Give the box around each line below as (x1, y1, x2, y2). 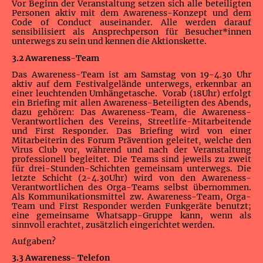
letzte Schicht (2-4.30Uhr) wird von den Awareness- (12, 172, 251, 183)
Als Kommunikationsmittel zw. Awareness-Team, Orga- (12, 191, 251, 202)
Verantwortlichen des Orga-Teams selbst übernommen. (12, 181, 251, 193)
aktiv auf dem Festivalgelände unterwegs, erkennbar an (12, 78, 251, 89)
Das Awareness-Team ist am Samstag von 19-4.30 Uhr (12, 69, 251, 80)
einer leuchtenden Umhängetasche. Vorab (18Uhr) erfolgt (12, 87, 251, 99)
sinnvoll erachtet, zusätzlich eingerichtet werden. (12, 219, 217, 230)
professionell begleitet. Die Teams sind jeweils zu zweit (12, 153, 251, 164)
